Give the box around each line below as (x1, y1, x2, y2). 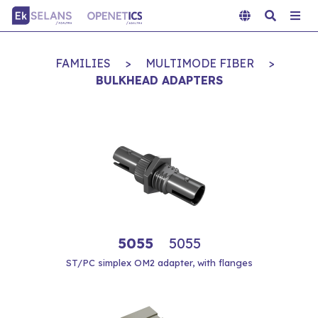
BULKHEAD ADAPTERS (95, 73, 223, 87)
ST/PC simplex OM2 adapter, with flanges (65, 257, 253, 268)
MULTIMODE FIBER (145, 56, 254, 70)
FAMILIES (55, 56, 111, 70)
